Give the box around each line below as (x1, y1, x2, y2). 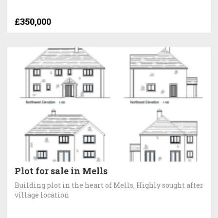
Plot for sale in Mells (15, 164, 108, 177)
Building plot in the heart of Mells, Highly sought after (15, 180, 203, 190)
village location (15, 190, 69, 200)
